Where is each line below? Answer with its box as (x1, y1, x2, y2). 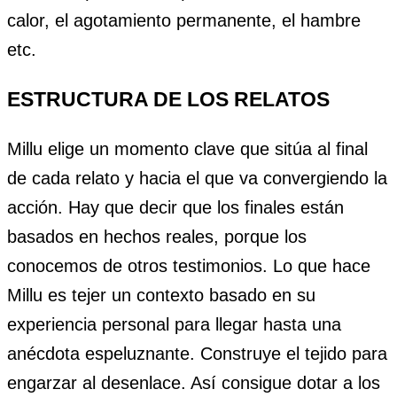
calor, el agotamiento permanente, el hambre (7, 10, 361, 30)
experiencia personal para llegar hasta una (7, 315, 341, 335)
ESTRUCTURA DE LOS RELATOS (7, 88, 330, 112)
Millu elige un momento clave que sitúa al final (7, 139, 368, 160)
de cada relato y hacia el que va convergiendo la (7, 168, 387, 189)
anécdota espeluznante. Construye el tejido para (7, 344, 387, 364)
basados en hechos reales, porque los (7, 227, 307, 247)
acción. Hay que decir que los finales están (7, 198, 344, 218)
